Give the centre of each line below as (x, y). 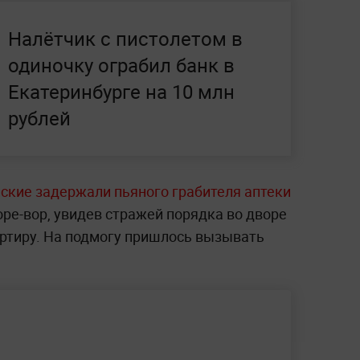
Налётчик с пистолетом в (125, 39)
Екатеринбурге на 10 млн (121, 92)
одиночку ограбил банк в (121, 65)
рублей (39, 118)
